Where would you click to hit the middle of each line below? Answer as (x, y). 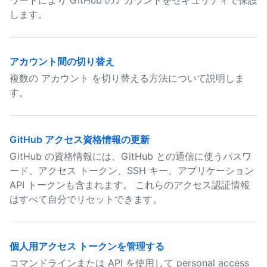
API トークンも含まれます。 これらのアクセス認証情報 (130, 185)
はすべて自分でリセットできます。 (86, 199)
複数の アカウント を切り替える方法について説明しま (127, 78)
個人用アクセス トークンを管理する (87, 246)
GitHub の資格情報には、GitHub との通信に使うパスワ (131, 156)
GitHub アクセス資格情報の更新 (80, 139)
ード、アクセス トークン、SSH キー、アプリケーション (132, 170)
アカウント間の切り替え (62, 61)
